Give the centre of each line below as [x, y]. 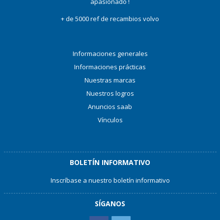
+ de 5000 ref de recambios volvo [110, 19]
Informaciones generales [110, 54]
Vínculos [110, 120]
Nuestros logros [110, 93]
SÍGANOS [110, 204]
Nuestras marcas [110, 80]
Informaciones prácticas [110, 67]
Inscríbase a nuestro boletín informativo [110, 180]
